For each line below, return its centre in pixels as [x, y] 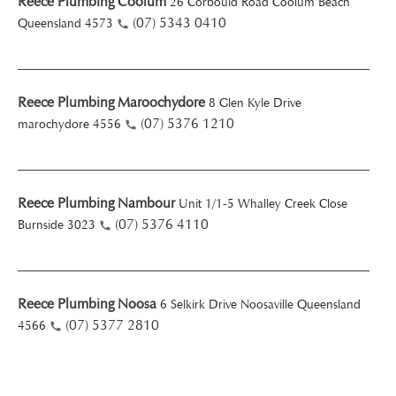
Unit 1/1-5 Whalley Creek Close [263, 204]
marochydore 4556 [69, 124]
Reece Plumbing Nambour [96, 203]
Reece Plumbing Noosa [87, 304]
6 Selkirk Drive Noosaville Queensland [260, 305]
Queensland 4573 [65, 23]
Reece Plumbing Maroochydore [111, 102]
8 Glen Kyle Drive [255, 103]
